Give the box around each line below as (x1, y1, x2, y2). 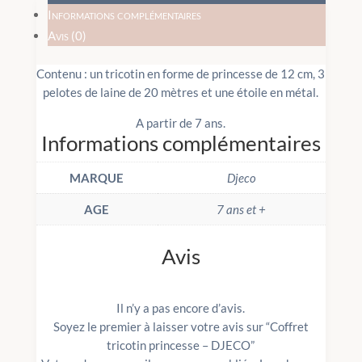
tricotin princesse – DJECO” (107, 337, 255, 352)
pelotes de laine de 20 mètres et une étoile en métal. (43, 85, 319, 100)
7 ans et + (217, 202, 267, 217)
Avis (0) (47, 28, 86, 44)
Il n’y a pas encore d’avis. (116, 300, 246, 315)
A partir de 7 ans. (136, 116, 226, 131)
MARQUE (69, 170, 124, 186)
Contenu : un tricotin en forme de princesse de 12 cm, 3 (36, 66, 326, 82)
